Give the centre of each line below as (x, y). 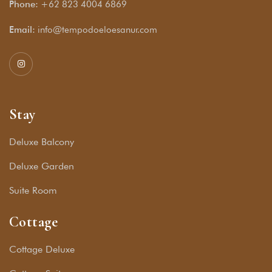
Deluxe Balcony (42, 142)
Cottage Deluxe (42, 250)
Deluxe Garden (42, 166)
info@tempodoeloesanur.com (97, 30)
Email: (22, 30)
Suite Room (33, 191)
